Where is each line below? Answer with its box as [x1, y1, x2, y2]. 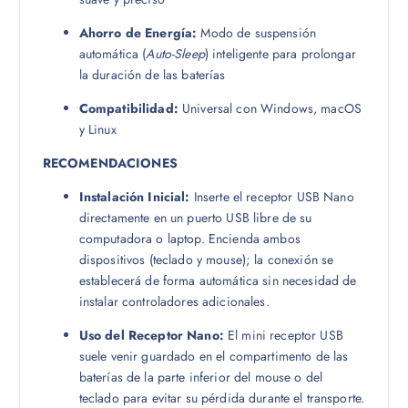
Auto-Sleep [146, 44, 205, 63]
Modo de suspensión [197, 23, 316, 42]
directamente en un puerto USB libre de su [78, 209, 312, 228]
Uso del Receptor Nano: [78, 326, 224, 345]
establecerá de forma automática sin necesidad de [78, 271, 357, 291]
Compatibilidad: [78, 98, 178, 117]
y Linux [78, 119, 117, 138]
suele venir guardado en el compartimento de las [78, 347, 349, 366]
